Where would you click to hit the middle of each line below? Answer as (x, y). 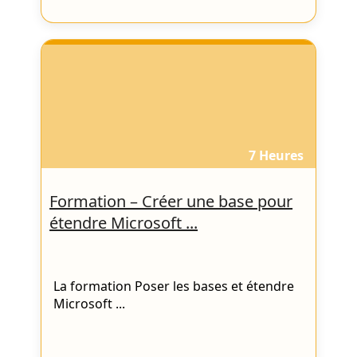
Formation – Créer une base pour (171, 202)
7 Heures (276, 155)
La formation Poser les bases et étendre (174, 286)
